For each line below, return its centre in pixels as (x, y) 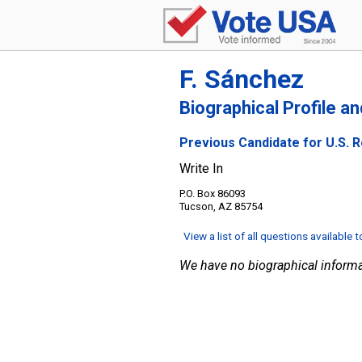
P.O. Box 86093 (213, 194)
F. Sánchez (242, 79)
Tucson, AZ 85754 (221, 206)
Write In (201, 168)
